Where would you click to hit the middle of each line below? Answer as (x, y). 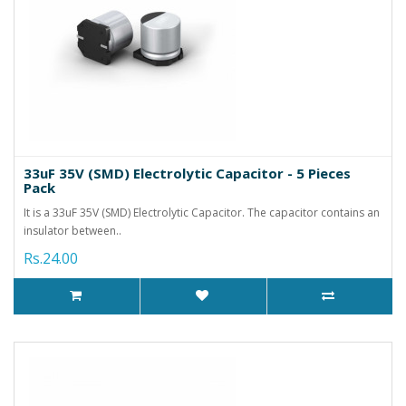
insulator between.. (72, 230)
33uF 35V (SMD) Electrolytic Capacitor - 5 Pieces (187, 173)
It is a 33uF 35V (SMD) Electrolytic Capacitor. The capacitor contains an (202, 212)
